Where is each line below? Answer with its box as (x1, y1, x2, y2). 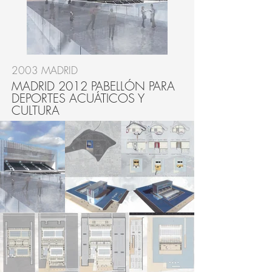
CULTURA (12, 102, 59, 118)
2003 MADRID (12, 63, 78, 77)
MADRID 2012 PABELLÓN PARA (12, 78, 175, 94)
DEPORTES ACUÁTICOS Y (12, 90, 148, 106)
